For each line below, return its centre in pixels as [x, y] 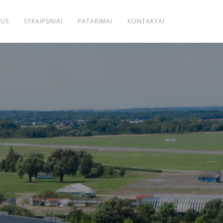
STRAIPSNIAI [43, 21]
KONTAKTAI [146, 21]
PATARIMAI [95, 21]
